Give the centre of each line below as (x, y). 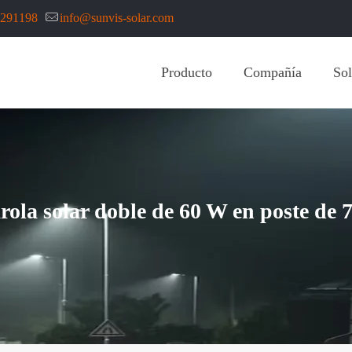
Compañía (273, 72)
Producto (187, 72)
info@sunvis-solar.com (117, 18)
